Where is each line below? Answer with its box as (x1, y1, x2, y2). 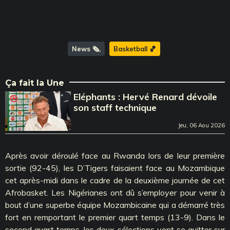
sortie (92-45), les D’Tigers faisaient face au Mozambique (5, 162, 225, 173)
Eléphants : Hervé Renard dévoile (73, 90, 218, 103)
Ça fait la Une (5, 78, 64, 88)
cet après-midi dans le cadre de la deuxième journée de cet (5, 175, 225, 185)
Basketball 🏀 (113, 44, 156, 53)
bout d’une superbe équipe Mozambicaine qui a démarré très (5, 199, 225, 210)
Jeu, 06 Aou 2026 (178, 121, 225, 129)
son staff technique (73, 101, 157, 113)
